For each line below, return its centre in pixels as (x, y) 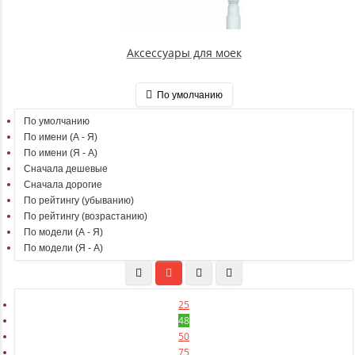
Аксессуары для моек (184, 53)
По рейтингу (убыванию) (79, 201)
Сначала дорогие (63, 185)
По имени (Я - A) (61, 153)
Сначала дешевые (66, 169)
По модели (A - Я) (63, 233)
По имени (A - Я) (61, 137)
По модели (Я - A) (63, 248)
